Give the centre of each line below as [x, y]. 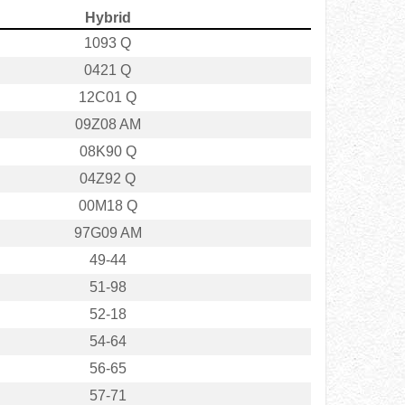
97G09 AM [108, 233]
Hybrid [108, 18]
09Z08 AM [108, 125]
